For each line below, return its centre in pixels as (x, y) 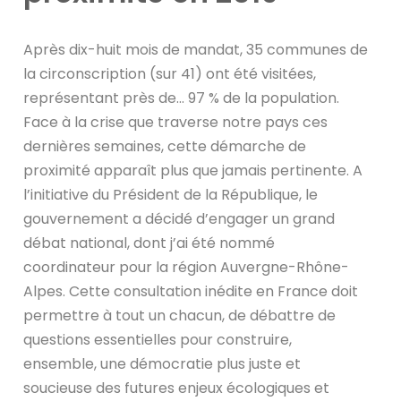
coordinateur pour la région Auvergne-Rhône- (187, 267)
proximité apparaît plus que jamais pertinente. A (193, 170)
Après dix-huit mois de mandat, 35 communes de (196, 49)
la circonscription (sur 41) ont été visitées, (170, 73)
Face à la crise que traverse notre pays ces (176, 122)
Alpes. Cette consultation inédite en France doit (191, 291)
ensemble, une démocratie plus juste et (162, 363)
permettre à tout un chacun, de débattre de (180, 315)
